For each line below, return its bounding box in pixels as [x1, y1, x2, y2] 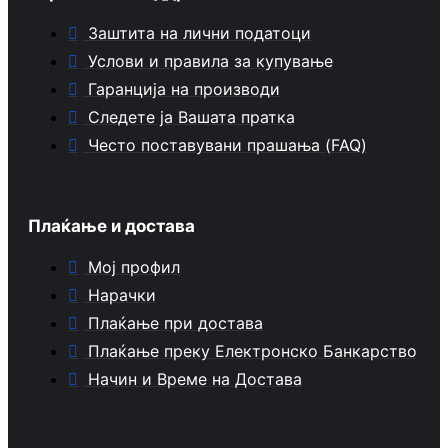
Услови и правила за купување [88, 51, 333, 71]
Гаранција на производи [88, 79, 280, 99]
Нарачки [88, 285, 156, 305]
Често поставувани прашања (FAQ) [88, 135, 367, 155]
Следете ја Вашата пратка [88, 107, 295, 127]
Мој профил [88, 257, 180, 277]
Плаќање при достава [88, 313, 263, 333]
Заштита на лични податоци [88, 23, 311, 43]
